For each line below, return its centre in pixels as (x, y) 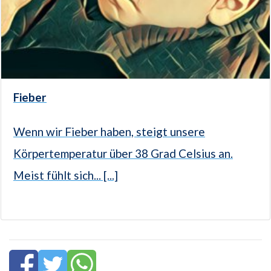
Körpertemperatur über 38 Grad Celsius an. (123, 153)
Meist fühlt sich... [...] (66, 175)
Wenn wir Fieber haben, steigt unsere (109, 131)
